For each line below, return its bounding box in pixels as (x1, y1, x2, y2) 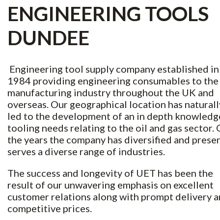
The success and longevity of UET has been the (7, 167, 213, 179)
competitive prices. (7, 202, 92, 215)
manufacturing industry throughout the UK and (7, 86, 214, 99)
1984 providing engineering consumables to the (7, 75, 219, 87)
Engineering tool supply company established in (7, 63, 219, 75)
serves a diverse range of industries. (7, 145, 167, 158)
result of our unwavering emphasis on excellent (7, 179, 214, 191)
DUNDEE (7, 25, 89, 50)
